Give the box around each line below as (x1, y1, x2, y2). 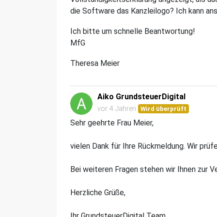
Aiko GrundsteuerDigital (97, 92, 186, 101)
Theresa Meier (70, 58, 120, 68)
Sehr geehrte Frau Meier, (70, 118, 154, 127)
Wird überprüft (140, 105, 187, 112)
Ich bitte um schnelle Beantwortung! (70, 26, 195, 36)
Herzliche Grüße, (70, 187, 125, 197)
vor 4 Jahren (97, 104, 136, 113)
